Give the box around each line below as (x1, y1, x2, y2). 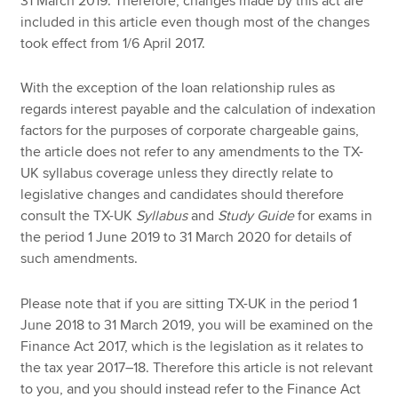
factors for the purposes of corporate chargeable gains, (20, 122, 360, 140)
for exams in (294, 207, 373, 226)
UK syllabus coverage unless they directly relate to (20, 164, 334, 183)
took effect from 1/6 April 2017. (20, 34, 206, 52)
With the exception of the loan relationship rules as (20, 79, 336, 98)
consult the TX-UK (20, 207, 137, 226)
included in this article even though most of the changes (20, 12, 370, 31)
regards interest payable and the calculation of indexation (20, 100, 377, 119)
